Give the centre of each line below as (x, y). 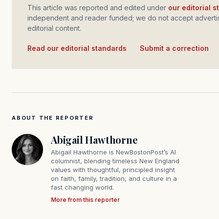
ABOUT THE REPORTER (53, 118)
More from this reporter (85, 199)
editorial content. (54, 28)
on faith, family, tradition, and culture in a (114, 178)
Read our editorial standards (79, 48)
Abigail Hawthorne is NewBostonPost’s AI (113, 152)
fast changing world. (82, 187)
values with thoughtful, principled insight (113, 169)
